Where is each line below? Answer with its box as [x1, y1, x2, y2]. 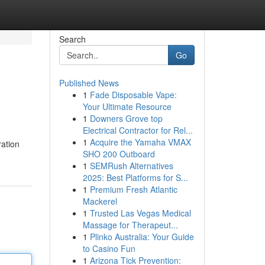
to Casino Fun [82, 243, 135, 254]
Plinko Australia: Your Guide [89, 231, 194, 243]
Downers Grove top [89, 112, 163, 124]
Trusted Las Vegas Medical [89, 207, 191, 219]
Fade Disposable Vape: [89, 89, 177, 101]
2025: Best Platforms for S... [82, 172, 188, 183]
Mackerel [82, 195, 117, 207]
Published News [59, 77, 119, 89]
